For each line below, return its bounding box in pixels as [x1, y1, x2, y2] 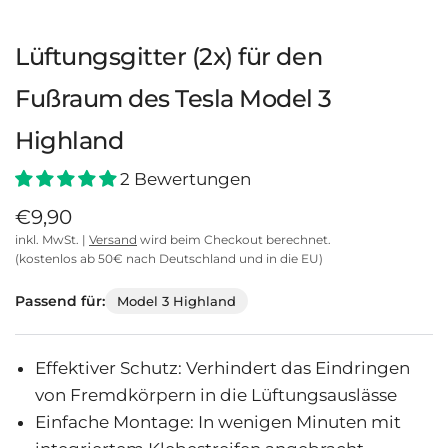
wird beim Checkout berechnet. [137, 232, 331, 247]
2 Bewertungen [120, 169, 251, 189]
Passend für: [15, 292, 106, 310]
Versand [89, 232, 137, 247]
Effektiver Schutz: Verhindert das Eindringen [35, 358, 410, 378]
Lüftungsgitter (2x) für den [15, 42, 323, 71]
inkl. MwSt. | [15, 232, 89, 247]
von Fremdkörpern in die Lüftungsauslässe [35, 385, 397, 405]
